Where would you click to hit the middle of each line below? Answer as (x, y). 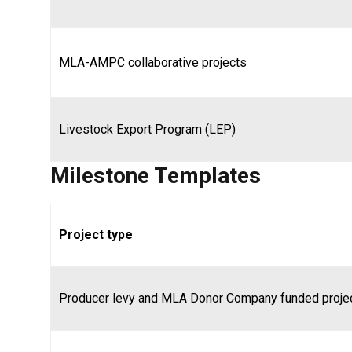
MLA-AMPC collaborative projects (153, 62)
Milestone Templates (156, 176)
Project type (96, 235)
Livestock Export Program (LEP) (149, 129)
